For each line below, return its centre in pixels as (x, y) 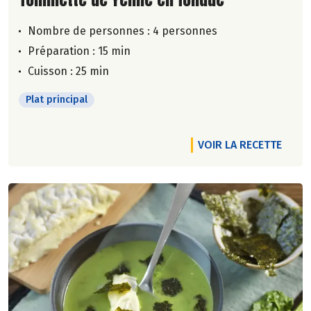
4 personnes (185, 31)
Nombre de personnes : (90, 31)
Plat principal (57, 99)
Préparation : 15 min (79, 51)
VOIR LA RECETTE (240, 144)
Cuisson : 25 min (68, 71)
